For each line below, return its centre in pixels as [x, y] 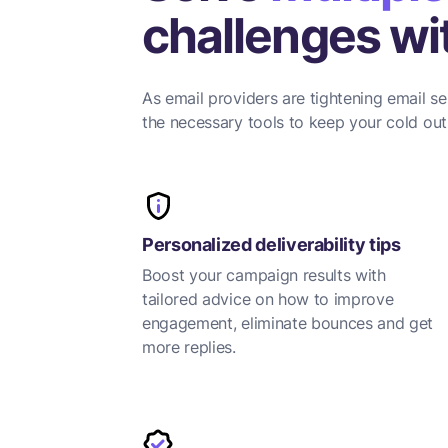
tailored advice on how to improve [268, 299]
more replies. [189, 347]
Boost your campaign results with [264, 275]
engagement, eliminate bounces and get [288, 323]
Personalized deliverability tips [271, 244]
